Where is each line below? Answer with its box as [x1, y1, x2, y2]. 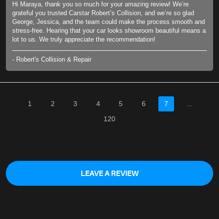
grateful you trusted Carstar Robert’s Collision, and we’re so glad [12, 9, 194, 17]
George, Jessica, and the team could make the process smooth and [12, 18, 205, 26]
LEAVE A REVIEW [80, 170, 139, 178]
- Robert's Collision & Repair [12, 56, 91, 64]
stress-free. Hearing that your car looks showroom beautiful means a [12, 27, 206, 35]
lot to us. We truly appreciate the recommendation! [12, 36, 155, 44]
